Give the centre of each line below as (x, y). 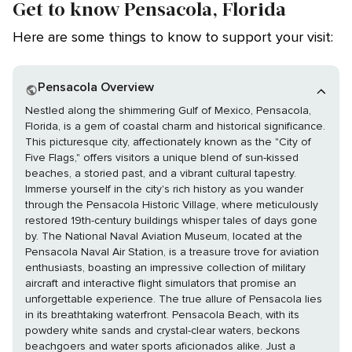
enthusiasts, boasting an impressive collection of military (165, 268)
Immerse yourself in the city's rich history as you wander (164, 189)
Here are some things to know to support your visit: (173, 37)
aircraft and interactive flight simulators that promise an (161, 284)
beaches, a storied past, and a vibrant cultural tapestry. (161, 174)
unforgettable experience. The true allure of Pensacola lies (92, 299)
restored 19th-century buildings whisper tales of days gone (171, 221)
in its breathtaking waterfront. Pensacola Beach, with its (162, 315)
